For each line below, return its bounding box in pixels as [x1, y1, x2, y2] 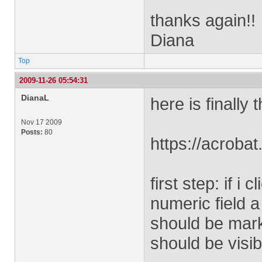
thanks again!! [150, 11, 256, 30]
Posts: [21, 128, 43, 136]
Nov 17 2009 [21, 118, 62, 126]
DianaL [21, 93, 49, 102]
